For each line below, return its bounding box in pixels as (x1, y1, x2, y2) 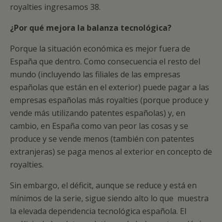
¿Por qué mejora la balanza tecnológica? (10, 22, 171, 33)
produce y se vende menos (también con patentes (10, 133, 194, 144)
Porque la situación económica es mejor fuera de (10, 43, 190, 54)
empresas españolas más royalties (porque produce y (10, 95, 209, 106)
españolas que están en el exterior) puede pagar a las (10, 82, 209, 93)
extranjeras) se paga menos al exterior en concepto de (10, 146, 212, 157)
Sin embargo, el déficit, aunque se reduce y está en (10, 180, 197, 191)
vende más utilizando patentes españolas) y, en (10, 108, 185, 118)
